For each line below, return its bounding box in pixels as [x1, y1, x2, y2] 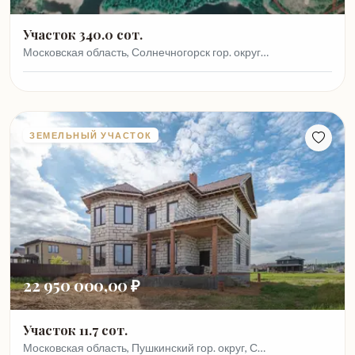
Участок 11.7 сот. [23, 322, 128, 338]
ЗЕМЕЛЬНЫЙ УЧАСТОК [29, 130, 152, 140]
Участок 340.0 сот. [23, 26, 143, 43]
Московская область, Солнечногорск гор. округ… [23, 45, 269, 59]
